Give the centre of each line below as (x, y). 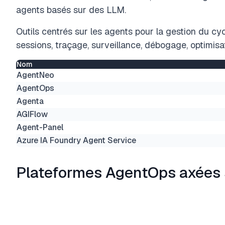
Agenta (30, 101)
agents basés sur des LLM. (71, 10)
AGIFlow (32, 114)
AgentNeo (35, 75)
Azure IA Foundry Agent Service (76, 140)
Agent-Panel (40, 127)
